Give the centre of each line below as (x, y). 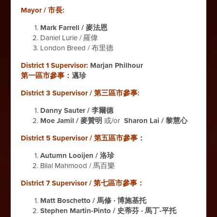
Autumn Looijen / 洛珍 (77, 155)
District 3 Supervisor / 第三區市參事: (80, 93)
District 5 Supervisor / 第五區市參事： (83, 138)
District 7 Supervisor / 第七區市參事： (83, 183)
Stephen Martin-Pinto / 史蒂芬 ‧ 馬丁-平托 (108, 210)
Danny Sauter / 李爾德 (77, 110)
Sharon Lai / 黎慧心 (156, 120)
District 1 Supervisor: (56, 65)
